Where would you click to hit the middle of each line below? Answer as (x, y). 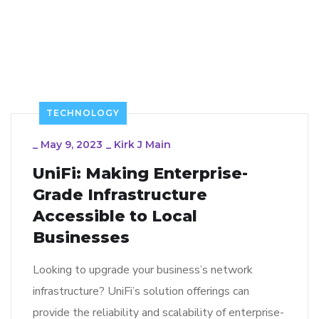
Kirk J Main (142, 145)
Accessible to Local (115, 216)
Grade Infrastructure (120, 195)
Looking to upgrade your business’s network (143, 270)
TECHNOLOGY (83, 113)
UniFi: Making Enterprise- (140, 174)
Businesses (81, 238)
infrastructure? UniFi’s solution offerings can (141, 292)
